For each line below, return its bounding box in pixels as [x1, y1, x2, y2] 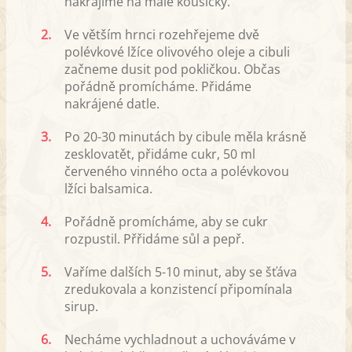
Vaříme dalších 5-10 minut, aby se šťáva [64, 262, 297, 280]
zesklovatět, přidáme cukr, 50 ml [64, 145, 255, 163]
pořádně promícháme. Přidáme [64, 77, 251, 95]
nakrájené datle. [64, 94, 159, 112]
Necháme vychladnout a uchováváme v [64, 330, 295, 348]
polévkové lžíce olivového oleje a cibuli [64, 42, 290, 60]
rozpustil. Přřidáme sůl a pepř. [64, 229, 244, 247]
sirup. [64, 297, 98, 315]
